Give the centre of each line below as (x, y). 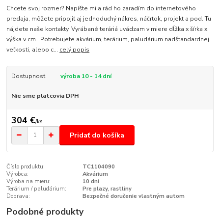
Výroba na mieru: (29, 182)
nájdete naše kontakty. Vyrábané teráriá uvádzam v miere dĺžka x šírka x (107, 29)
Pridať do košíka (97, 135)
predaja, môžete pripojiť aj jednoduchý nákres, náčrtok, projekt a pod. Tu (109, 18)
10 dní (91, 182)
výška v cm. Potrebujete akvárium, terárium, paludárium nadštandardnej (108, 39)
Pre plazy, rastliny (107, 189)
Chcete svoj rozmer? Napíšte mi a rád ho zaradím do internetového (101, 8)
